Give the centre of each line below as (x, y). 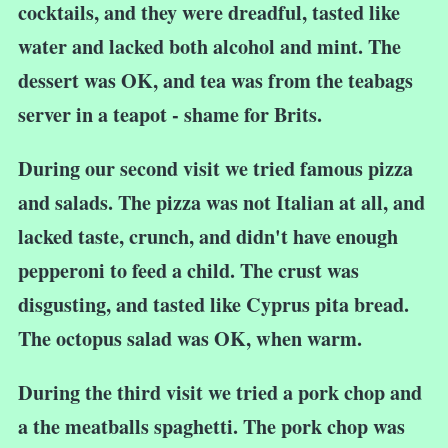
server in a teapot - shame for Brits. (170, 113)
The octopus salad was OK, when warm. (190, 337)
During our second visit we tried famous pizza (215, 167)
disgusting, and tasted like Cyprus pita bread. (213, 303)
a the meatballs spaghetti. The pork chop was (211, 425)
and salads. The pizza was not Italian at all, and (221, 201)
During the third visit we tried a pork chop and (220, 391)
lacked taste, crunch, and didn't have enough (208, 235)
